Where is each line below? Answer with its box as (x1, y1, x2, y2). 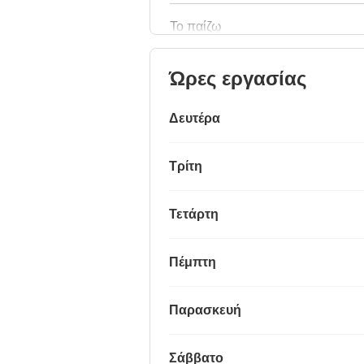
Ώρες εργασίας (169, 67, 306, 90)
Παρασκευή (169, 303, 241, 318)
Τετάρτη (169, 207, 219, 222)
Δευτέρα (169, 111, 220, 126)
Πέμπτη (169, 255, 216, 270)
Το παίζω (170, 19, 222, 33)
